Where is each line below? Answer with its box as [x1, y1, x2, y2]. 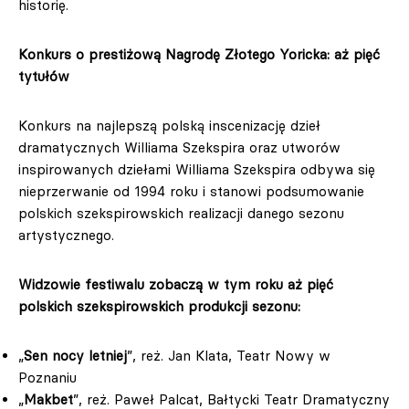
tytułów [18, 68, 69, 85]
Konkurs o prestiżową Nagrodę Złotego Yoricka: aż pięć [18, 46, 380, 63]
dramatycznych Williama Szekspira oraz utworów [18, 139, 341, 156]
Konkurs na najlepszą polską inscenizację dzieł [18, 117, 320, 134]
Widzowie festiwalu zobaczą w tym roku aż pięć [18, 276, 333, 293]
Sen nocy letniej [24, 347, 127, 364]
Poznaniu [18, 369, 77, 386]
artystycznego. [18, 226, 114, 244]
